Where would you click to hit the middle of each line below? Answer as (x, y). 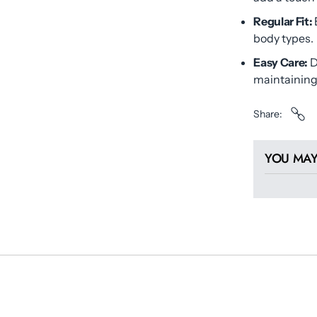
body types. (284, 38)
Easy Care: (281, 62)
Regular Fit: (283, 21)
